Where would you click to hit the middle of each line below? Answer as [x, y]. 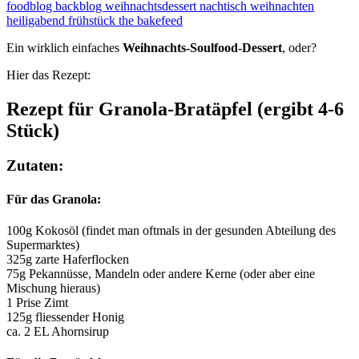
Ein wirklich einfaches [65, 47]
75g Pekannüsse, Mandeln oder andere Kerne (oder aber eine [161, 273]
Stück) [33, 130]
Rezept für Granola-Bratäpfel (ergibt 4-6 [175, 109]
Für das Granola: [54, 199]
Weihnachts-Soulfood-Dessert [202, 47]
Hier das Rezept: [48, 75]
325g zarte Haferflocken [68, 259]
